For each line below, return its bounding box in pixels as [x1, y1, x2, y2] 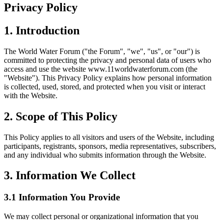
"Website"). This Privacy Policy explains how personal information [4, 73, 212, 82]
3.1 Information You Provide [4, 192, 120, 203]
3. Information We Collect [4, 169, 136, 182]
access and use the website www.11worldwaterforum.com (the [4, 64, 197, 73]
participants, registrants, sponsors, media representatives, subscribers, [4, 141, 216, 150]
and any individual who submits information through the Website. [4, 150, 206, 159]
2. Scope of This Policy [4, 110, 117, 123]
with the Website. [4, 91, 57, 100]
